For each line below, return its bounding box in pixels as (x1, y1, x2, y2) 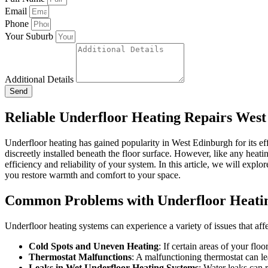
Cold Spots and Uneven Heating (29, 240, 159, 251)
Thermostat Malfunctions (29, 251, 132, 262)
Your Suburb (5, 31, 56, 41)
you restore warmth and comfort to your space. (5, 169, 181, 180)
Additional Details (5, 74, 76, 84)
